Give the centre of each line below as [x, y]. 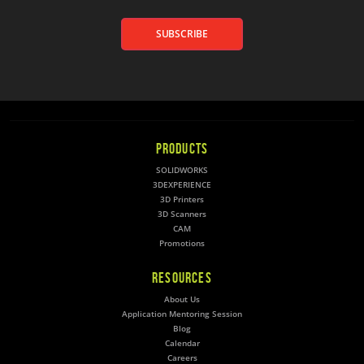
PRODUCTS [182, 148]
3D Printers [182, 199]
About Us [182, 299]
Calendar [182, 343]
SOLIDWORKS [182, 170]
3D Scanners [182, 214]
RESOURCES [182, 277]
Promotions [182, 243]
